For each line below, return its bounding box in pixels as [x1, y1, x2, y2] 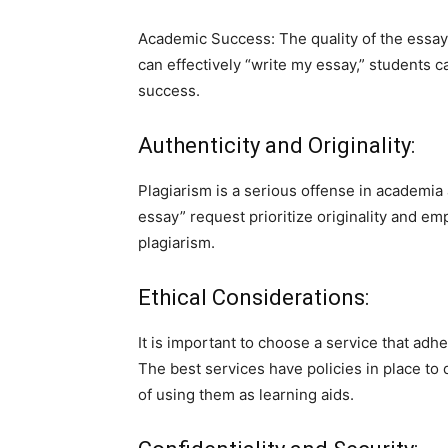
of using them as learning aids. [138, 384, 354, 404]
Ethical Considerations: [138, 284, 369, 310]
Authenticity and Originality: [138, 132, 415, 158]
